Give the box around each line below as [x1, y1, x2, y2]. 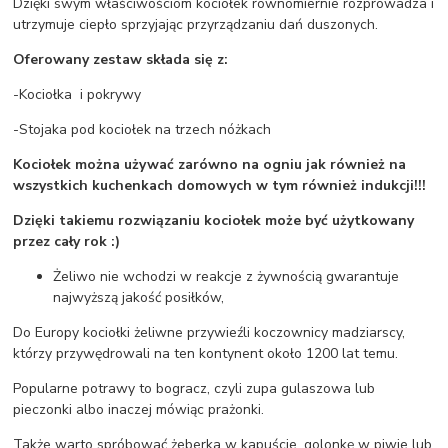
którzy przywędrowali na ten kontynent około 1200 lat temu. [13, 343, 399, 363]
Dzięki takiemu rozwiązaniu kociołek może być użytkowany [13, 210, 415, 230]
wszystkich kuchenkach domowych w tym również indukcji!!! [13, 175, 427, 195]
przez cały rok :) [13, 231, 121, 251]
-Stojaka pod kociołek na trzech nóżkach [13, 119, 272, 139]
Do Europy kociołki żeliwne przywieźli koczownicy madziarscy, [13, 322, 406, 342]
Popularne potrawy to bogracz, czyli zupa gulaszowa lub [13, 378, 376, 398]
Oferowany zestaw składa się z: [13, 49, 229, 69]
